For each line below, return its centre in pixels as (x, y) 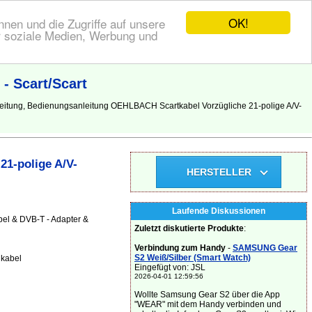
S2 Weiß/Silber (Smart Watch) (193, 258)
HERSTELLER (219, 172)
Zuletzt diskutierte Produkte (189, 228)
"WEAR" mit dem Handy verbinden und (208, 304)
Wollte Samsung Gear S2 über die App (207, 295)
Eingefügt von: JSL (170, 267)
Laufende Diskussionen (219, 211)
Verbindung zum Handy (180, 248)
